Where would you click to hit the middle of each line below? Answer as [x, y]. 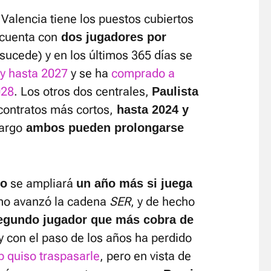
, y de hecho [163, 201]
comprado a [143, 73]
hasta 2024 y [151, 109]
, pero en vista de [145, 256]
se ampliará [42, 183]
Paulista [175, 91]
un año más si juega [134, 183]
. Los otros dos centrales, [83, 91]
